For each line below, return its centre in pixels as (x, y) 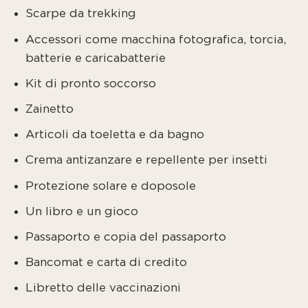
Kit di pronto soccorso (91, 83)
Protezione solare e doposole (111, 186)
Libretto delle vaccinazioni (103, 288)
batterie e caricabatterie (96, 58)
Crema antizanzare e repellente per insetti (147, 160)
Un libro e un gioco (82, 211)
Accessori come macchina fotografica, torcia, (156, 39)
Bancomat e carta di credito (107, 263)
